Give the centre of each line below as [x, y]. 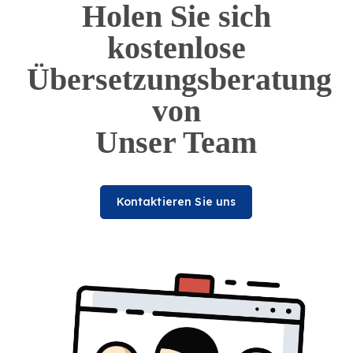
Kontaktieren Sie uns [176, 202]
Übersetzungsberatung [179, 79]
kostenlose [176, 48]
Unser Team [176, 142]
